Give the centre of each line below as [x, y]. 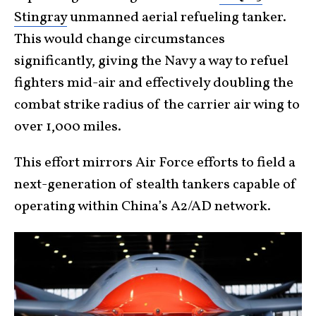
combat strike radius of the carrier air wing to [157, 105]
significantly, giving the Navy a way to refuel [151, 62]
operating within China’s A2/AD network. [142, 207]
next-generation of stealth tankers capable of [156, 185]
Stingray [41, 18]
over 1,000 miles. [68, 127]
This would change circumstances [120, 40]
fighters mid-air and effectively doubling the [154, 84]
